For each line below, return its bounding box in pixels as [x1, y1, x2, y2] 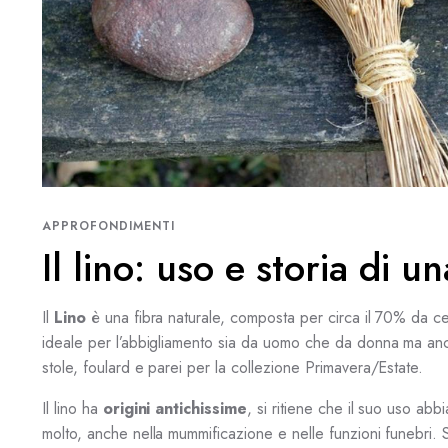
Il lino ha [42, 396, 103, 420]
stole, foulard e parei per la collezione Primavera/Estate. [42, 355, 424, 379]
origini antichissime [102, 396, 248, 420]
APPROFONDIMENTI [42, 216, 175, 235]
